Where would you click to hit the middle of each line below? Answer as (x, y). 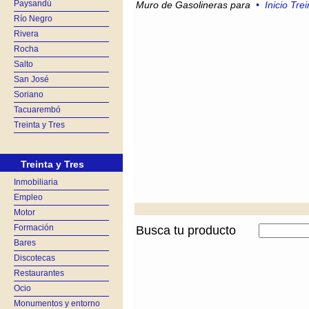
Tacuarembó (37, 110)
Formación (34, 228)
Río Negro (33, 19)
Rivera (26, 34)
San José (31, 79)
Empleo (28, 197)
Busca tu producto (186, 230)
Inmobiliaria (36, 182)
